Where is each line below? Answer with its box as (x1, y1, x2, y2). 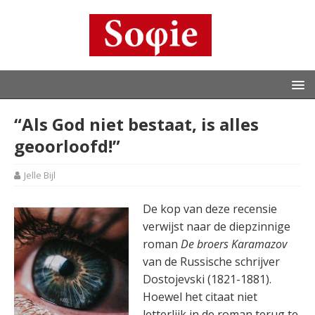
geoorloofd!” (14, 134, 120, 157)
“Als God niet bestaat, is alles (14, 112, 259, 136)
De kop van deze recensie (143, 201, 278, 217)
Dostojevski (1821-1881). (143, 271, 272, 287)
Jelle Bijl (24, 169, 56, 181)
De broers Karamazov (181, 236, 288, 252)
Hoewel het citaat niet (143, 289, 258, 304)
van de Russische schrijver (143, 254, 281, 269)
